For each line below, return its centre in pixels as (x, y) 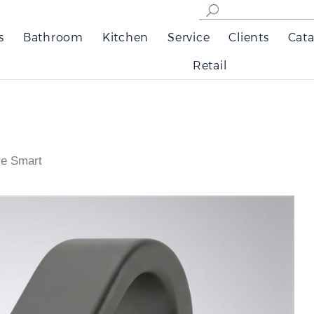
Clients (249, 37)
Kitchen (125, 37)
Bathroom (53, 37)
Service (189, 37)
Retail (210, 65)
